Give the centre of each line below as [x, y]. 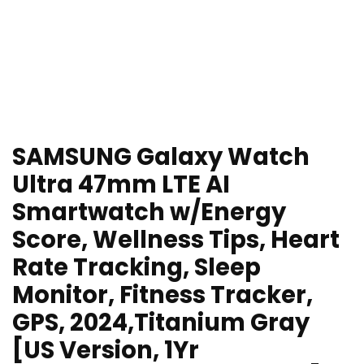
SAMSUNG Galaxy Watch [161, 157]
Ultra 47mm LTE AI [121, 185]
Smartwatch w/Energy [149, 212]
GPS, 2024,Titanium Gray [161, 323]
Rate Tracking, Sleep [136, 268]
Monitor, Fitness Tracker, [162, 295]
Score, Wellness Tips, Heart [176, 240]
